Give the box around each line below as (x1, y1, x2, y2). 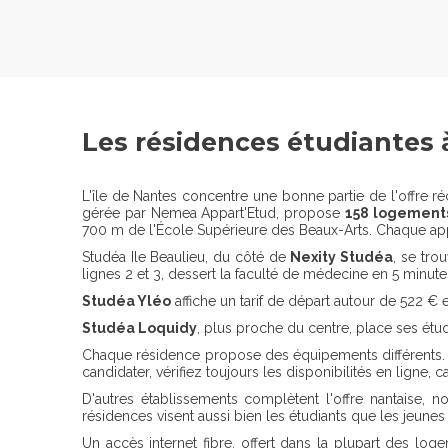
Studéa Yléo (82, 293, 171, 310)
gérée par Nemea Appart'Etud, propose (82, 205, 345, 222)
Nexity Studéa (290, 249, 394, 266)
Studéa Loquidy (82, 320, 197, 337)
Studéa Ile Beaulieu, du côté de (82, 249, 291, 266)
